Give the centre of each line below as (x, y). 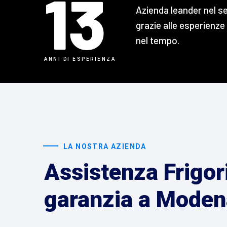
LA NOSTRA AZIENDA (105, 146)
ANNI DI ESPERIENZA (80, 59)
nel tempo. (158, 40)
